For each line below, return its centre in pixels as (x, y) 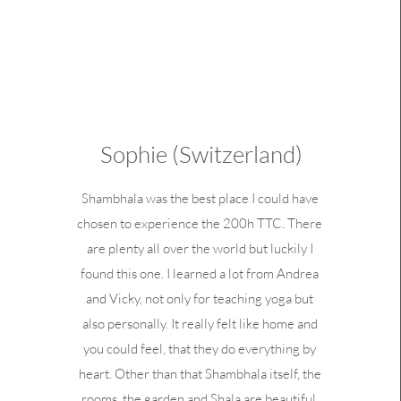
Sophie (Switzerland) (201, 154)
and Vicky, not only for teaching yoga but (200, 299)
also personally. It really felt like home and (200, 324)
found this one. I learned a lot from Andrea (200, 273)
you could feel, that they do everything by (200, 349)
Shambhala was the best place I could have (200, 198)
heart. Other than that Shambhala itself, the (200, 374)
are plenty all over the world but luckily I (200, 248)
